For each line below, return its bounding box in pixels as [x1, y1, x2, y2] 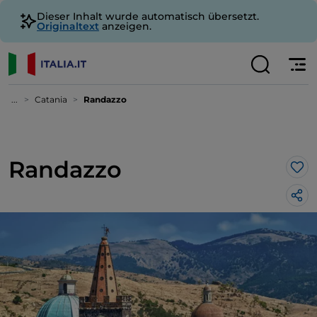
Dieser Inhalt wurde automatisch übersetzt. [37, 10, 259, 23]
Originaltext [37, 20, 99, 33]
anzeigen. [99, 20, 151, 33]
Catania [35, 94, 67, 105]
